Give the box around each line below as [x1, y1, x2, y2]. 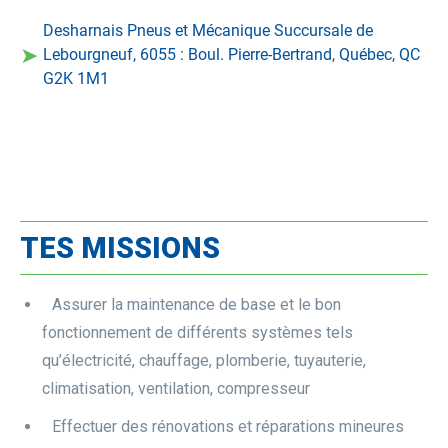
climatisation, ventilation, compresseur [42, 378, 310, 398]
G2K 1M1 [43, 68, 109, 88]
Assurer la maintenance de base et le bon [52, 294, 341, 314]
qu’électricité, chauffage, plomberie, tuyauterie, [42, 350, 366, 370]
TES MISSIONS [20, 230, 220, 265]
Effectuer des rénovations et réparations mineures [52, 416, 404, 436]
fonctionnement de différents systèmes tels [42, 322, 353, 342]
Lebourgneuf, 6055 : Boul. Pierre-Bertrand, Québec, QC [43, 44, 420, 64]
